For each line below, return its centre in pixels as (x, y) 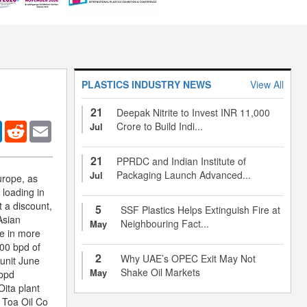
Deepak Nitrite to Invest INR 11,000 (193, 112)
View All (267, 84)
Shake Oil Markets (160, 272)
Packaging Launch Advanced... (184, 174)
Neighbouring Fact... (165, 223)
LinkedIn (21, 126)
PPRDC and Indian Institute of (181, 161)
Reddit (41, 126)
